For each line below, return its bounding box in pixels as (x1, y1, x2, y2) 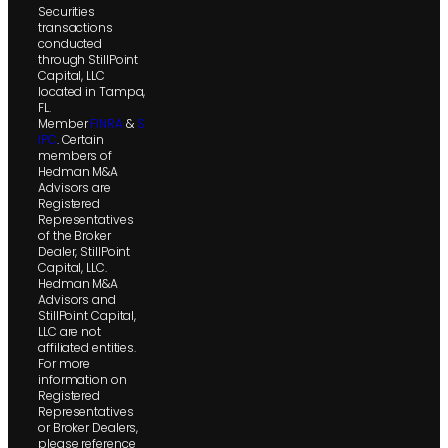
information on (38, 371, 127, 389)
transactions (38, 19, 113, 37)
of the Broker (38, 227, 111, 245)
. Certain (56, 131, 104, 149)
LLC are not (38, 323, 101, 341)
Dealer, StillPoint (38, 243, 131, 261)
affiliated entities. (38, 339, 137, 357)
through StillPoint (38, 51, 139, 69)
